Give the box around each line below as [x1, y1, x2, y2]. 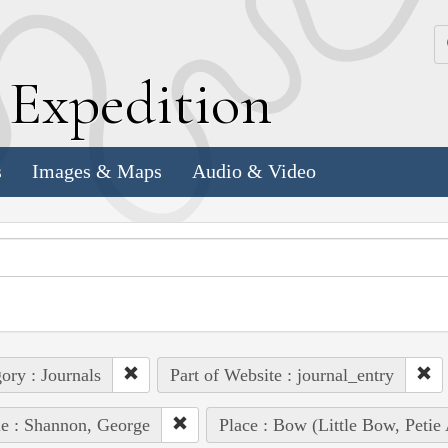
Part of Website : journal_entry [169, 364, 394, 385]
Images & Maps [32, 160, 162, 183]
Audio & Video [192, 160, 316, 183]
